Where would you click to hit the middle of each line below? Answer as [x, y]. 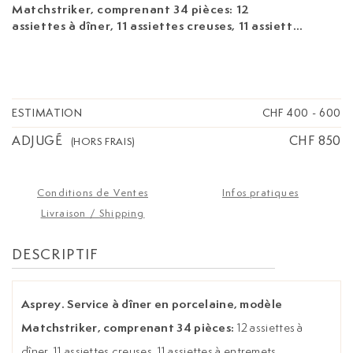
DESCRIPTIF [56, 255]
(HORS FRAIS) [103, 141]
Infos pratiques [260, 193]
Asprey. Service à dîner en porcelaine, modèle [152, 304]
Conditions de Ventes [93, 193]
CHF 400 [286, 113]
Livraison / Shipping [93, 214]
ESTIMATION [47, 113]
